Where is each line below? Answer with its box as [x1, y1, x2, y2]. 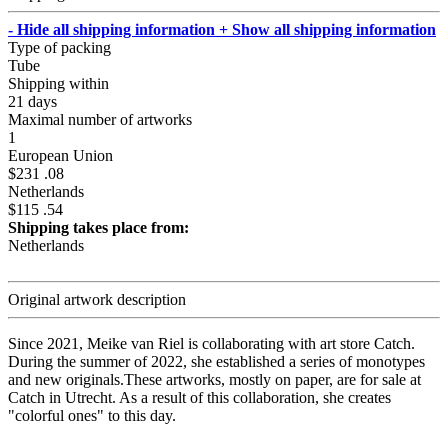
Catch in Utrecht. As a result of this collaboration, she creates [8, 389, 391, 407]
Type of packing [8, 39, 111, 57]
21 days [8, 93, 57, 111]
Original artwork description [8, 291, 186, 309]
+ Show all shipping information [219, 21, 436, 39]
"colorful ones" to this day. [8, 407, 176, 425]
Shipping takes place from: [8, 219, 189, 237]
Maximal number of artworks [8, 111, 192, 129]
